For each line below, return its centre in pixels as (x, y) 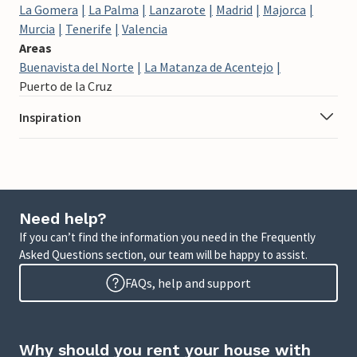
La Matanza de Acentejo (209, 67)
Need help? (63, 218)
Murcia (37, 28)
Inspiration (50, 117)
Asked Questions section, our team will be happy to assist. (163, 254)
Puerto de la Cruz (66, 86)
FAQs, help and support (188, 282)
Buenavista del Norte (76, 67)
